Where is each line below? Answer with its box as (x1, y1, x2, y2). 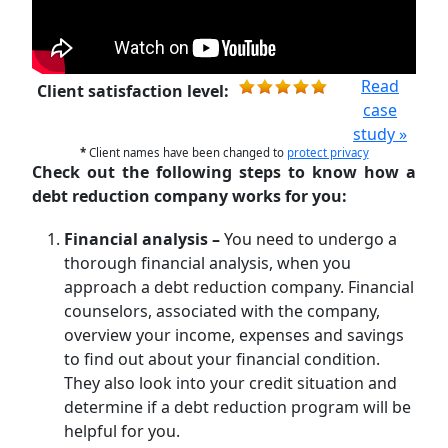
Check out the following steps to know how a (32, 160, 416, 183)
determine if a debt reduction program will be (64, 395, 411, 418)
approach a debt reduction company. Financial (64, 275, 414, 298)
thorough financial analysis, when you (64, 251, 351, 274)
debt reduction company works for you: (32, 184, 347, 207)
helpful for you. (64, 419, 180, 442)
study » (353, 122, 407, 145)
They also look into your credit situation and (64, 371, 397, 394)
